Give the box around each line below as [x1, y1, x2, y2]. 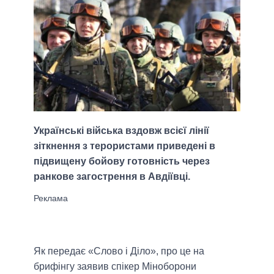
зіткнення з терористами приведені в [34, 141, 215, 152]
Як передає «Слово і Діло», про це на [34, 246, 204, 257]
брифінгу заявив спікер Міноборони [34, 261, 196, 272]
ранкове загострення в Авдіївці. [34, 171, 190, 182]
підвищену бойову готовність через [34, 156, 210, 167]
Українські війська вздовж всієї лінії [34, 125, 209, 136]
